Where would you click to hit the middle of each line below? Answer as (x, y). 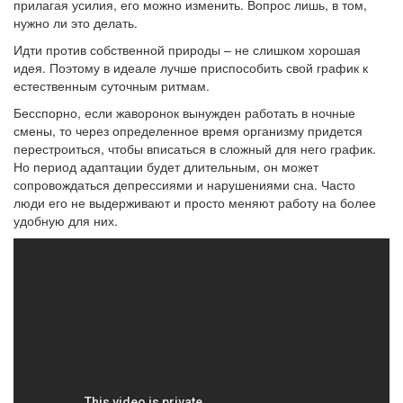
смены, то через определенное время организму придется (188, 130)
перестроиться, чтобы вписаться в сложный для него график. (195, 148)
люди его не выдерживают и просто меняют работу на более (195, 202)
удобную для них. (66, 220)
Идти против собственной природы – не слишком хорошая (187, 49)
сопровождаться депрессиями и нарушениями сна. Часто (184, 184)
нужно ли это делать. (76, 22)
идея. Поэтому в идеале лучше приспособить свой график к (191, 67)
